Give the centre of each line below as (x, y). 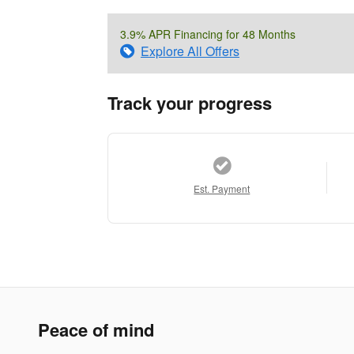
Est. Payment (222, 188)
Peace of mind (96, 329)
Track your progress (190, 102)
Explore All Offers (190, 51)
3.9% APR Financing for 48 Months (208, 34)
